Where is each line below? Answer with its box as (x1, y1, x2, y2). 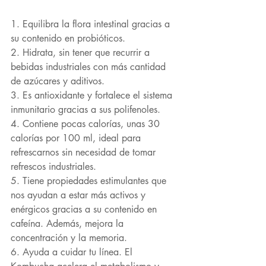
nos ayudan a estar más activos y (11, 189, 148, 201)
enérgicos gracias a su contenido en (11, 203, 160, 216)
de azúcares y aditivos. (11, 75, 107, 87)
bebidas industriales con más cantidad (11, 61, 169, 73)
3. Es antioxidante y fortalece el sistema (11, 89, 175, 102)
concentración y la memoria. (11, 232, 127, 244)
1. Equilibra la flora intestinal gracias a (11, 18, 173, 30)
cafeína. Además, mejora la (11, 217, 126, 230)
